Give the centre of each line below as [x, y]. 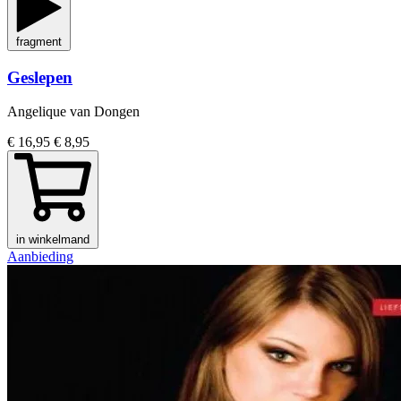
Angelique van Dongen [73, 112]
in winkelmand [53, 240]
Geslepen [40, 77]
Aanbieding [40, 257]
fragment [39, 41]
